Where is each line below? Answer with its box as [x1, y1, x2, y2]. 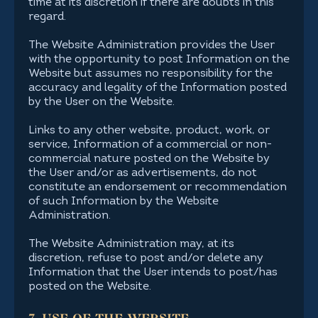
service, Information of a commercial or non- [28, 139, 272, 150]
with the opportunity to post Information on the [28, 54, 290, 65]
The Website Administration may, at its [28, 238, 234, 250]
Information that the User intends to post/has [28, 267, 278, 278]
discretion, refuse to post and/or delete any [28, 253, 263, 264]
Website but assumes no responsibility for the [28, 68, 273, 79]
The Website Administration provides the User [28, 40, 275, 51]
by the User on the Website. [28, 97, 175, 108]
